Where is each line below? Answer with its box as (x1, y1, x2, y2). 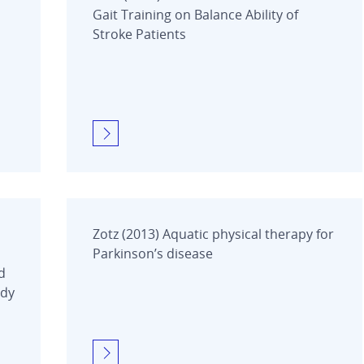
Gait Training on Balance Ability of (93, 5, 298, 24)
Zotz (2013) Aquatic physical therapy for (93, 224, 334, 243)
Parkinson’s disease (93, 244, 213, 262)
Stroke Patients (93, 24, 186, 43)
